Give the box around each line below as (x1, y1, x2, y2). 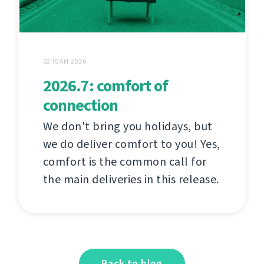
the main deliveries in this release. (42, 171, 219, 187)
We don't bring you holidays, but (42, 118, 213, 134)
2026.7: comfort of (42, 74, 168, 97)
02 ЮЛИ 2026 (42, 56, 87, 66)
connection (42, 94, 118, 116)
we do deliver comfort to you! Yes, (42, 136, 220, 152)
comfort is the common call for (42, 153, 207, 170)
